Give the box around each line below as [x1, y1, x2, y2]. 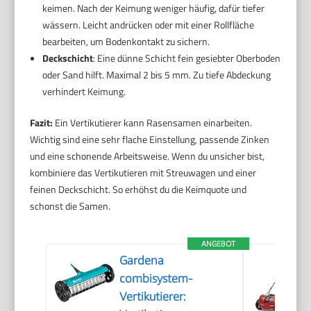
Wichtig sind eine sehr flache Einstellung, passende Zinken [30, 132, 270, 147]
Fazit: [30, 115, 53, 131]
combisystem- [119, 271, 193, 286]
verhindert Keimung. [42, 84, 126, 99]
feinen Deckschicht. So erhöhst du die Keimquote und [30, 182, 247, 197]
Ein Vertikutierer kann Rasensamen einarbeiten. [53, 115, 253, 131]
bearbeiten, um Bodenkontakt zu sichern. [42, 34, 210, 49]
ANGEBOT [201, 239, 236, 249]
